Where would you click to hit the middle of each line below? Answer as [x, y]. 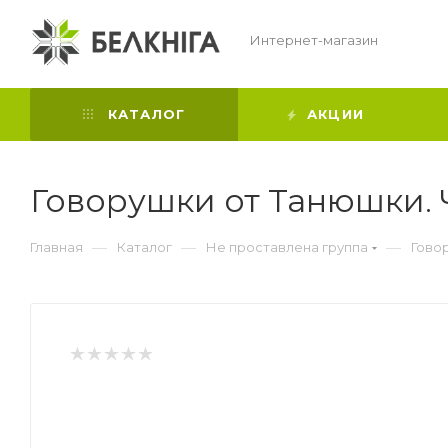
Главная [56, 247]
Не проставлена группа [287, 247]
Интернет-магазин [315, 40]
